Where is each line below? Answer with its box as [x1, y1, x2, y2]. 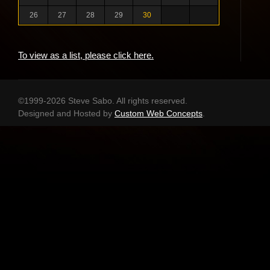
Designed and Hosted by [18, 108, 115, 118]
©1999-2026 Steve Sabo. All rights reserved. [18, 96, 187, 105]
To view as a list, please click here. [18, 50, 154, 60]
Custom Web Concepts [115, 108, 202, 118]
